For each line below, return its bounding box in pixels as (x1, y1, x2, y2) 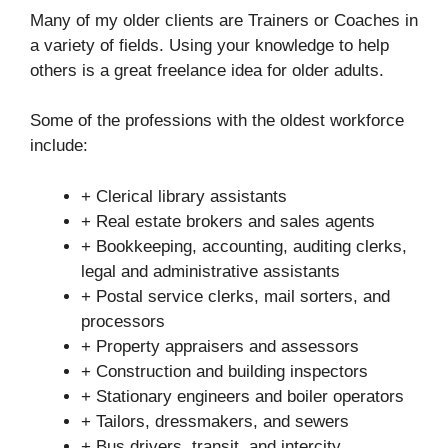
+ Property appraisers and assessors (81, 336, 359, 356)
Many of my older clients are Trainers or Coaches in (30, 10, 418, 30)
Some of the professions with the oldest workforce (30, 111, 404, 130)
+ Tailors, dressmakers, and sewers (81, 411, 349, 431)
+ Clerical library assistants (81, 186, 287, 206)
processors (81, 311, 165, 331)
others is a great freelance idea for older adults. (30, 60, 384, 80)
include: (30, 136, 88, 155)
